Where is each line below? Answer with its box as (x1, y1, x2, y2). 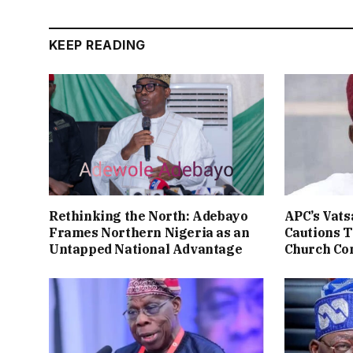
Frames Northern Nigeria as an (49, 224, 250, 240)
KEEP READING (49, 37, 146, 54)
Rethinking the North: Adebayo (49, 207, 248, 224)
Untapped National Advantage (49, 240, 243, 257)
